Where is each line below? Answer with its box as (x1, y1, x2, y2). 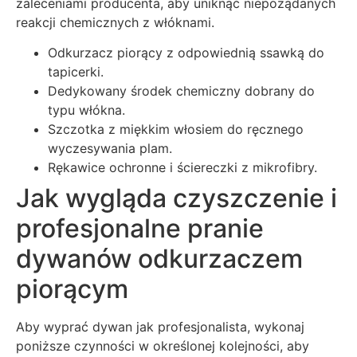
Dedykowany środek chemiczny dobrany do (48, 83, 315, 100)
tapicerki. (48, 64, 104, 80)
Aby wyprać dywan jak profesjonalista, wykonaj (16, 319, 304, 335)
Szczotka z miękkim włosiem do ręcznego (48, 121, 304, 138)
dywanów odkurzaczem (16, 243, 303, 275)
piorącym (16, 273, 128, 305)
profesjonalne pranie (16, 213, 264, 245)
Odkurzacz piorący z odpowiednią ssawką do (48, 45, 324, 61)
